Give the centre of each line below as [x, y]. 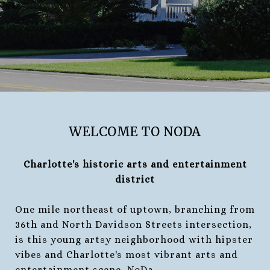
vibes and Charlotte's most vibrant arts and [127, 254]
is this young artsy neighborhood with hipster [134, 239]
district [135, 179]
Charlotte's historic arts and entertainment [135, 164]
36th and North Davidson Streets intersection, [133, 224]
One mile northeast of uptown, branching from [135, 209]
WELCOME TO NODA [135, 132]
